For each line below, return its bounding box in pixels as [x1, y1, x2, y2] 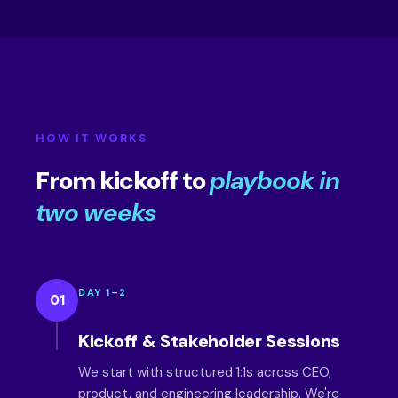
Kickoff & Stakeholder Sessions [78, 330, 340, 353]
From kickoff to [36, 164, 210, 197]
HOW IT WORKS [36, 131, 147, 146]
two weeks [36, 196, 156, 229]
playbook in [210, 164, 339, 197]
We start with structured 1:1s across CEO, [78, 363, 331, 381]
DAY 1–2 [78, 286, 127, 298]
